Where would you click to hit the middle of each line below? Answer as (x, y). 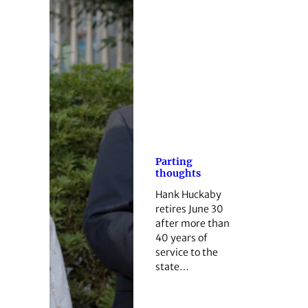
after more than (192, 223)
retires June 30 (189, 209)
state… (172, 266)
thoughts (178, 173)
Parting (174, 161)
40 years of (181, 238)
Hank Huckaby (188, 194)
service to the (186, 252)
